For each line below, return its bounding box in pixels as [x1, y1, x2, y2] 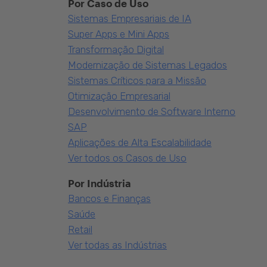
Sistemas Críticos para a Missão [68, 74, 206, 86]
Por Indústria [68, 177, 131, 189]
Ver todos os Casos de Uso [68, 152, 187, 164]
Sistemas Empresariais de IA [68, 13, 191, 24]
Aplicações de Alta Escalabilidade [68, 136, 212, 148]
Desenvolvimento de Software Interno [68, 105, 235, 117]
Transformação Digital [68, 44, 164, 55]
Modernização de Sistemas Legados [68, 59, 227, 71]
